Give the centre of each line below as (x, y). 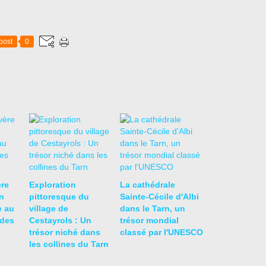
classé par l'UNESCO (161, 232)
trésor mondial (149, 220)
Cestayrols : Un (60, 220)
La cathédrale (147, 185)
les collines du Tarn (69, 244)
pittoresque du (59, 197)
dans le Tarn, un (152, 208)
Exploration (53, 185)
